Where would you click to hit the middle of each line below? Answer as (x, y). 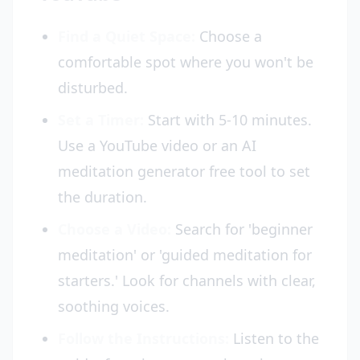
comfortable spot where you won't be (186, 62)
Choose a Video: (115, 229)
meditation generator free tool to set (184, 171)
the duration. (102, 197)
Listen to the (274, 338)
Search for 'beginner (242, 229)
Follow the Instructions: (143, 338)
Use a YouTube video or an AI (157, 145)
